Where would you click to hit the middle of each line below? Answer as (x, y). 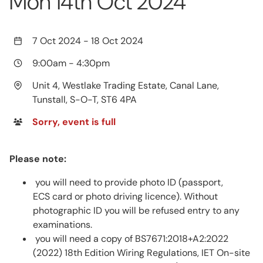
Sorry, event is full (74, 122)
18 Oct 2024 (117, 41)
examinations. (63, 225)
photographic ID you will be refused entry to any (136, 211)
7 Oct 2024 (58, 41)
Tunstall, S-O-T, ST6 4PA (85, 100)
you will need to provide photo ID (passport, (128, 183)
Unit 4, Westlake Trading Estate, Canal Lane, (126, 86)
